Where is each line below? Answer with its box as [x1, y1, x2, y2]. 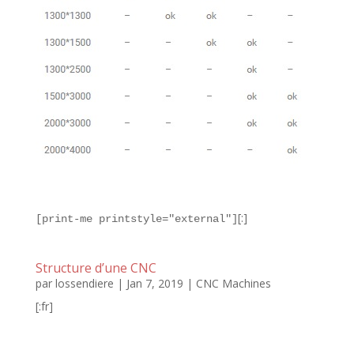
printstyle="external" [98, 213, 232, 226]
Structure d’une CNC [35, 259, 156, 277]
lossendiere [55, 276, 114, 292]
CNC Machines [195, 276, 271, 292]
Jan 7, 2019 [126, 276, 183, 292]
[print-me [35, 213, 99, 226]
